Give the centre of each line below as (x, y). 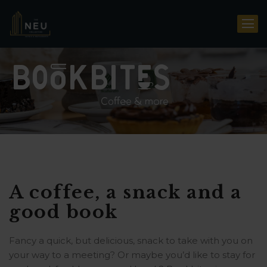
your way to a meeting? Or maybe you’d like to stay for (132, 255)
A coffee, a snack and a (125, 192)
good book (63, 212)
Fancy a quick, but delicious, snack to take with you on (131, 240)
